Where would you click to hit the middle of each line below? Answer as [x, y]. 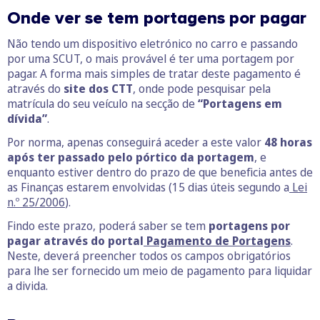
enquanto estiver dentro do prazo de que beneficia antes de [160, 172]
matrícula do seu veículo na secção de [102, 104]
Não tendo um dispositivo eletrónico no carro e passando [152, 44]
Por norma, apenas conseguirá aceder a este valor [136, 142]
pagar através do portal [75, 241]
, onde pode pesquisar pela [202, 89]
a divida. [27, 286]
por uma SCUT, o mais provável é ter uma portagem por [151, 59]
